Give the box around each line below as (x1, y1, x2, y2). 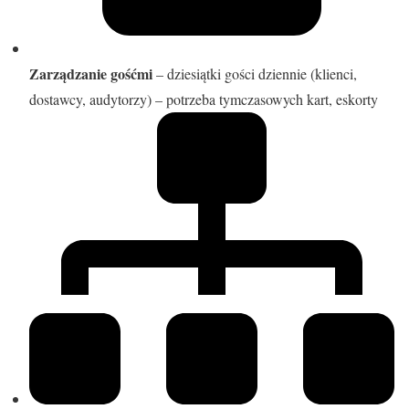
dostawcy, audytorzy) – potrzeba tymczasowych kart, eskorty (29, 89, 378, 110)
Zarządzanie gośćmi (29, 63, 152, 85)
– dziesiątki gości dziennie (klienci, (152, 64, 357, 84)
